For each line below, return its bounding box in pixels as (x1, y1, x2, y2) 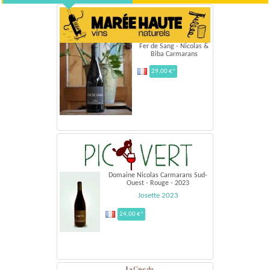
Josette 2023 (137, 191, 178, 199)
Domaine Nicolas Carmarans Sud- (108, 171, 207, 179)
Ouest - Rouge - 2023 (127, 179, 189, 187)
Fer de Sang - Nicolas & (139, 42, 209, 50)
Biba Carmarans (150, 50, 198, 58)
